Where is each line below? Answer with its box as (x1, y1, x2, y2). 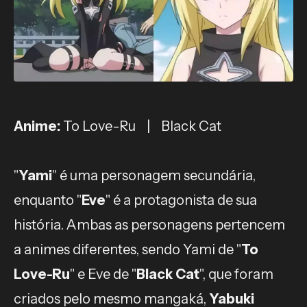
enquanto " (14, 192, 82, 208)
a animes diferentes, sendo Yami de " (14, 241, 241, 258)
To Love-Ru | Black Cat (60, 118, 221, 134)
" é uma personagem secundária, (52, 167, 256, 184)
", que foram (199, 266, 273, 282)
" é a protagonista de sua (106, 192, 257, 208)
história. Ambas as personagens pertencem (14, 217, 285, 233)
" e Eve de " (70, 266, 136, 282)
